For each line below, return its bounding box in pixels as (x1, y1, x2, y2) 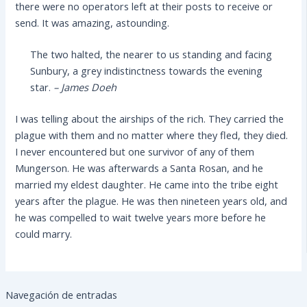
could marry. (15, 226, 73, 241)
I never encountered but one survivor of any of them (15, 144, 255, 158)
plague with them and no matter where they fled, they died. (15, 127, 288, 142)
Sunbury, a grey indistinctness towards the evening (30, 63, 263, 77)
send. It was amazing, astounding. (15, 15, 170, 29)
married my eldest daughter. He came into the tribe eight (15, 177, 279, 191)
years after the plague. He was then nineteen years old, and (15, 193, 288, 208)
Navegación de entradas (5, 288, 117, 302)
